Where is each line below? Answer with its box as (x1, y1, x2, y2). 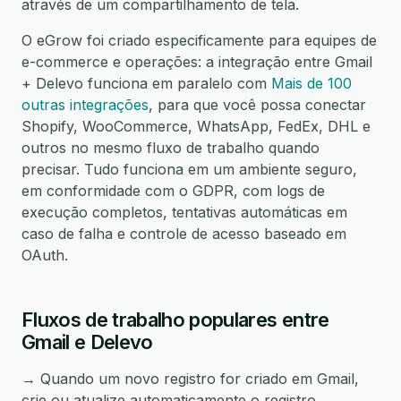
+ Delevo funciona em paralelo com (21, 74, 271, 92)
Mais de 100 (271, 74, 352, 92)
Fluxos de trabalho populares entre (21, 308, 329, 331)
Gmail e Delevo (21, 330, 153, 354)
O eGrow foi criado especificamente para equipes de (21, 31, 377, 49)
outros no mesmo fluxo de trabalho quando (21, 139, 320, 157)
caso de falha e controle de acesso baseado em (21, 225, 346, 243)
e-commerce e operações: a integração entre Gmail (21, 53, 372, 71)
